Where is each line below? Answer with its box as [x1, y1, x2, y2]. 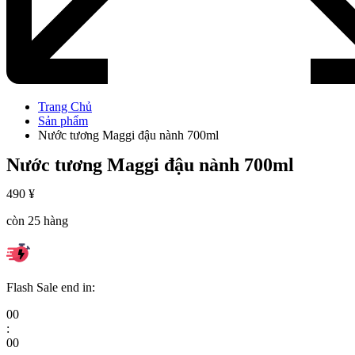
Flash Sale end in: [6, 281, 95, 295]
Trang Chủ [38, 99, 92, 113]
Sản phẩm [38, 113, 88, 128]
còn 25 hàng [6, 214, 68, 228]
